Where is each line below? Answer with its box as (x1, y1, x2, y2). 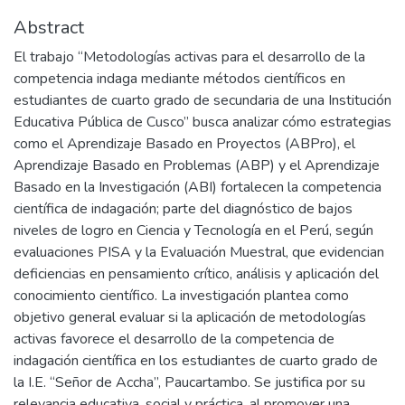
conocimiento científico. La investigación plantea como (14, 286, 349, 306)
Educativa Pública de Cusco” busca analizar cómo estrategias (14, 112, 391, 132)
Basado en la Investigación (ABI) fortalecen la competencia (14, 177, 381, 197)
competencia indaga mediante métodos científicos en (14, 69, 345, 89)
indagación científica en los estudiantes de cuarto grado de (14, 351, 378, 371)
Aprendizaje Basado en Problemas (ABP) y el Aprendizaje (14, 155, 380, 175)
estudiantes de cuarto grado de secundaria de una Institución (14, 90, 391, 110)
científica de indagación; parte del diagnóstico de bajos (14, 199, 353, 219)
